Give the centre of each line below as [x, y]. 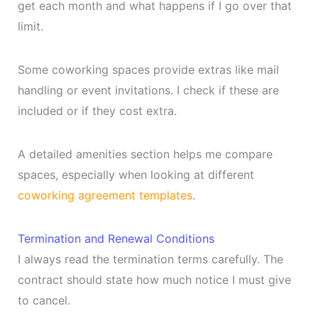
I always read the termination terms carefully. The [150, 259]
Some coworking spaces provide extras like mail [148, 69]
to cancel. [44, 300]
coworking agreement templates [105, 195]
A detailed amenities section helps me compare [145, 154]
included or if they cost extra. [97, 110]
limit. [30, 26]
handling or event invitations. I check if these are [148, 90]
